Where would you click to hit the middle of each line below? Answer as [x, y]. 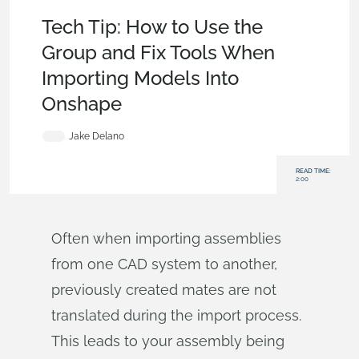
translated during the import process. [176, 315]
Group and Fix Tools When [158, 52]
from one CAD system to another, [164, 264]
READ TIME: [313, 171]
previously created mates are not [164, 290]
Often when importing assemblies [166, 238]
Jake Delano [97, 136]
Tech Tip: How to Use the [152, 27]
